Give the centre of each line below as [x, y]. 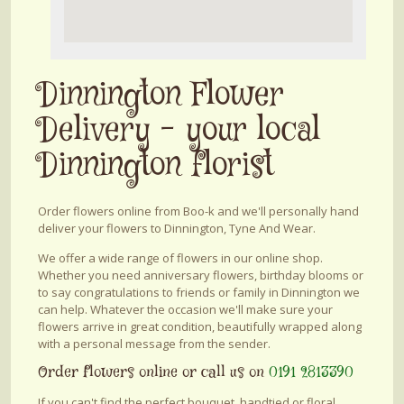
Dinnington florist [156, 166]
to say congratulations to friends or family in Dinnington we [199, 292]
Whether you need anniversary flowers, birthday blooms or [201, 275]
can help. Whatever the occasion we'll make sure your [185, 309]
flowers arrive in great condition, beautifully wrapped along [200, 326]
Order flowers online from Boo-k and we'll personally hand [198, 211]
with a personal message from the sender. [154, 343]
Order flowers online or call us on [153, 373]
